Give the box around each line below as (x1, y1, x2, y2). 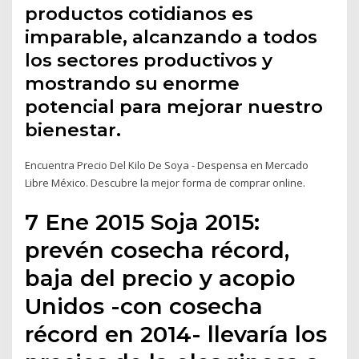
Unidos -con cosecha (25, 292, 264, 320)
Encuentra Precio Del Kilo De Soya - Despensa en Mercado (25, 158, 309, 173)
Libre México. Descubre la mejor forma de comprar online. (25, 175, 306, 191)
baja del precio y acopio (25, 264, 296, 292)
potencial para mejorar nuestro (25, 95, 324, 119)
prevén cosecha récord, (25, 236, 290, 264)
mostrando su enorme (25, 72, 240, 95)
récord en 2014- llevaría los (25, 320, 328, 348)
